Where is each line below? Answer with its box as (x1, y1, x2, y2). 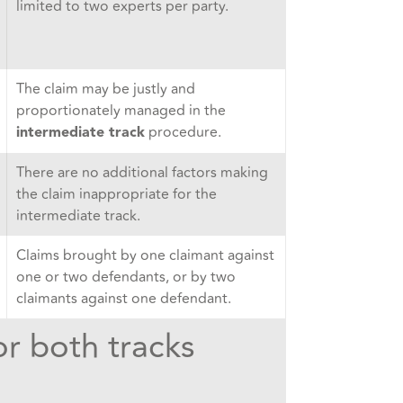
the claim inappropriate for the (15, 184, 217, 206)
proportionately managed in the (15, 100, 226, 122)
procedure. (144, 121, 221, 144)
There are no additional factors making (15, 162, 268, 184)
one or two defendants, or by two (15, 266, 236, 289)
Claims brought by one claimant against (15, 245, 274, 267)
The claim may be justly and (15, 78, 195, 101)
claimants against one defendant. (15, 288, 231, 310)
